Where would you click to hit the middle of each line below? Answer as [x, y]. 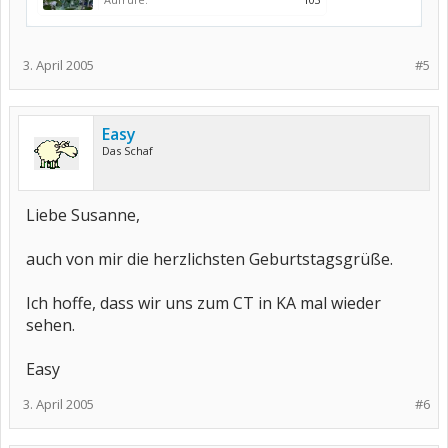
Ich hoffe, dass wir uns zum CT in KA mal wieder [203, 303]
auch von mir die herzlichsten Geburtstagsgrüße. [209, 259]
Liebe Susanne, [83, 215]
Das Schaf [127, 150]
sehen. [50, 325]
